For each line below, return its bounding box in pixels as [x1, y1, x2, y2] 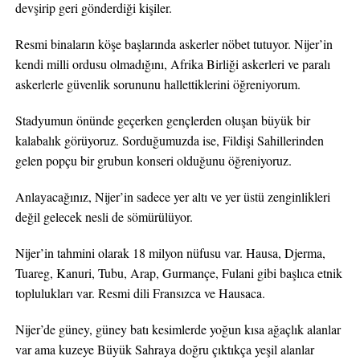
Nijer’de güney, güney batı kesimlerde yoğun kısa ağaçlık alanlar [14, 321, 341, 337]
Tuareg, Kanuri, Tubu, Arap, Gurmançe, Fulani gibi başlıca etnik [14, 264, 342, 281]
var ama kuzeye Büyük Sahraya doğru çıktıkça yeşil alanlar [14, 341, 314, 358]
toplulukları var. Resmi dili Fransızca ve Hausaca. [14, 284, 265, 301]
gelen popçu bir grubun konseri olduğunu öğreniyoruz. [14, 152, 292, 169]
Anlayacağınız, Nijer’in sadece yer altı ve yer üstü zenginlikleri [14, 188, 330, 205]
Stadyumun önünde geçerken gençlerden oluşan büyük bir [14, 112, 310, 129]
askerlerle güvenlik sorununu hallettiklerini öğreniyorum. [14, 76, 301, 92]
